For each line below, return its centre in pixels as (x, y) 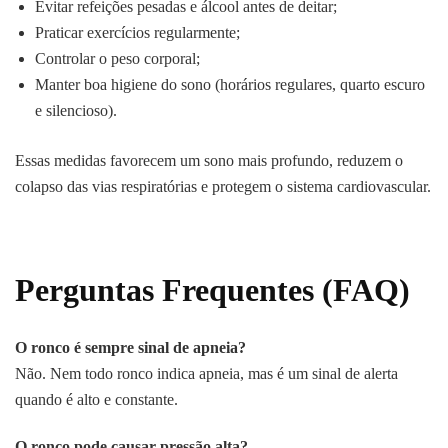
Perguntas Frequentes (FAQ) (212, 289)
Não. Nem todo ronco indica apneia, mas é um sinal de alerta (206, 374)
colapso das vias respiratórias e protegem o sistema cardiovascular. (223, 186)
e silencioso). (76, 110)
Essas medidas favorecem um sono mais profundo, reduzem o (209, 160)
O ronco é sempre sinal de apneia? (130, 348)
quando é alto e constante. (96, 400)
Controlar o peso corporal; (117, 58)
